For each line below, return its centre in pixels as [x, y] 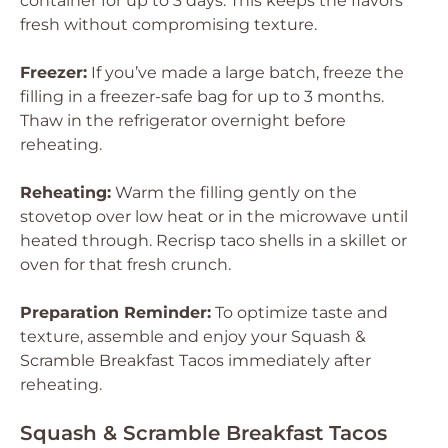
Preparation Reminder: [115, 312]
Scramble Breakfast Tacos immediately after [195, 360]
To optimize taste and [299, 312]
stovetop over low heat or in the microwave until [214, 216]
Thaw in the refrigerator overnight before [183, 120]
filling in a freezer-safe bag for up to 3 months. [202, 96]
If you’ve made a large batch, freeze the [245, 72]
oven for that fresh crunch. [125, 264]
